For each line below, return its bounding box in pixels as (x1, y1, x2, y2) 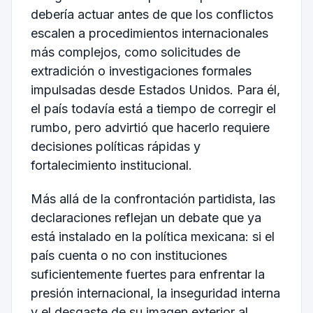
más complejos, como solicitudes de (30, 45, 240, 60)
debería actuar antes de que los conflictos (30, 7, 273, 22)
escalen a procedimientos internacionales (30, 26, 268, 41)
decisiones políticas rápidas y (30, 139, 201, 154)
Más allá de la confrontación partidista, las (30, 191, 275, 206)
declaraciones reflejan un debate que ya (30, 210, 261, 225)
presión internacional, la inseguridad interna (30, 285, 280, 300)
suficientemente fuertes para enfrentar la (30, 266, 265, 282)
